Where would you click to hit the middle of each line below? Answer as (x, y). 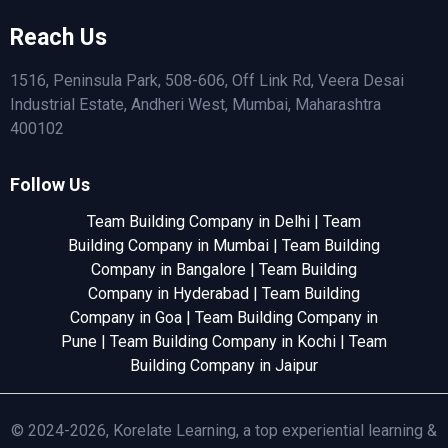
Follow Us (50, 184)
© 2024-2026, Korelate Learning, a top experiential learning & (224, 430)
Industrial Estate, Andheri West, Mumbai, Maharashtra (195, 105)
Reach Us (58, 38)
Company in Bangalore (168, 269)
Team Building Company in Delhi (198, 221)
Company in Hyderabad (168, 293)
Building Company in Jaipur (224, 365)
